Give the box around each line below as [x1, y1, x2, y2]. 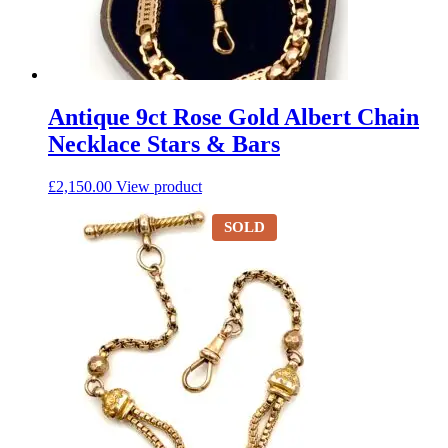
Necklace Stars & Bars [48, 130, 280, 157]
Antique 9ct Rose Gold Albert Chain [48, 103, 419, 130]
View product [116, 177, 202, 195]
